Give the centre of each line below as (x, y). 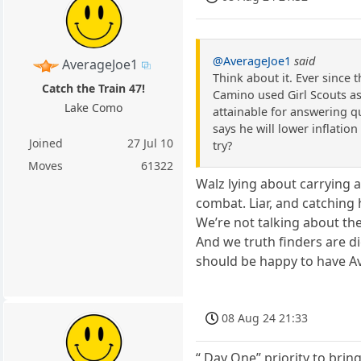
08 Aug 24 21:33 (265, 318)
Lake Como (94, 107)
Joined (46, 143)
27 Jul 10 (151, 143)
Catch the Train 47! (94, 88)
